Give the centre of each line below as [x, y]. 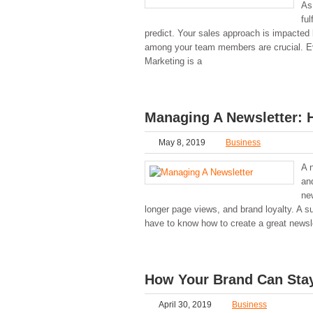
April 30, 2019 [185, 304]
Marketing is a [173, 61]
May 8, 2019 [182, 142]
